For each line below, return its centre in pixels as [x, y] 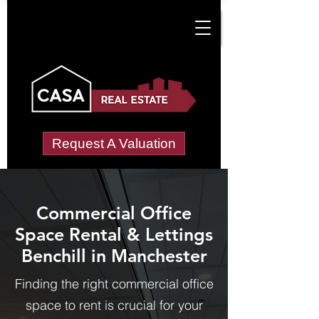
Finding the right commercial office [114, 284]
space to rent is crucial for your [114, 305]
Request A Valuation [114, 143]
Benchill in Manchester [114, 256]
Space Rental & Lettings [114, 234]
